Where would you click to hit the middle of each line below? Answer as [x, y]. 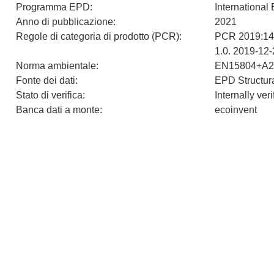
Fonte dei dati [46, 80]
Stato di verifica [49, 95]
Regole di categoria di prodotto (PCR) [98, 36]
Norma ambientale [56, 65]
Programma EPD [53, 7]
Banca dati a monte [58, 109]
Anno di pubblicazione [65, 21]
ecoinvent [236, 109]
